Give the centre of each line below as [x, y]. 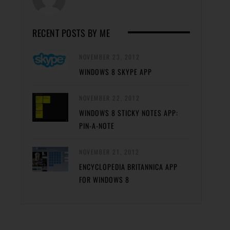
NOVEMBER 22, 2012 [110, 98]
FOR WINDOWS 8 [104, 180]
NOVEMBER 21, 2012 [109, 152]
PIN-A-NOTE [97, 126]
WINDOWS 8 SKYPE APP [116, 72]
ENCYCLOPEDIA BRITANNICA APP [128, 167]
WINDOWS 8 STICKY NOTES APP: [129, 113]
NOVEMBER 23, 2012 [110, 57]
